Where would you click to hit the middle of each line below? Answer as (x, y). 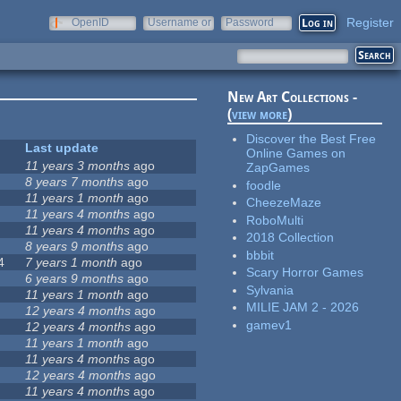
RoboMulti (275, 220)
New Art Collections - (293, 98)
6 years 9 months (75, 279)
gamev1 (269, 324)
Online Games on (296, 154)
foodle (264, 185)
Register (370, 22)
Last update (62, 148)
